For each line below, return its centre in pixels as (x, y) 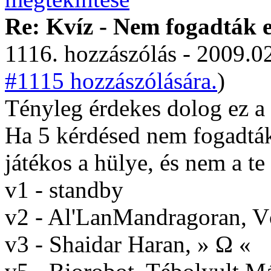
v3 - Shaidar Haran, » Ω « (128, 244)
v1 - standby (64, 190)
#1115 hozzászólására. (111, 81)
